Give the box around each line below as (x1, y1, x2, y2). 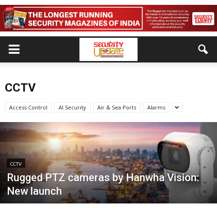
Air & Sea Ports (97, 104, 136, 111)
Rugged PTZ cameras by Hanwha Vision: (7, 171, 199, 184)
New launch (7, 185, 62, 197)
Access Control (9, 104, 47, 111)
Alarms (147, 104, 165, 111)
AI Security (59, 104, 86, 111)
